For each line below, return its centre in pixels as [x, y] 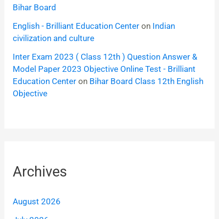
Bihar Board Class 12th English [147, 81]
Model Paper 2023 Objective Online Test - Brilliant [104, 69]
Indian [164, 26]
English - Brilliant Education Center [76, 26]
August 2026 [37, 201]
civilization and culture [54, 38]
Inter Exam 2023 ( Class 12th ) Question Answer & [105, 56]
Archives [40, 171]
